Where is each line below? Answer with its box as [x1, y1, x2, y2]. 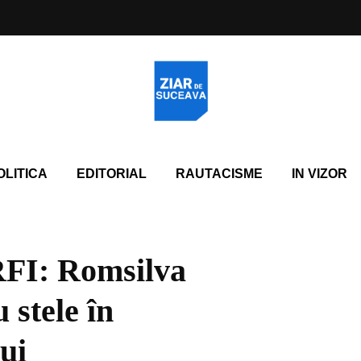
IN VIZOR [291, 167, 347, 180]
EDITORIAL [76, 167, 147, 180]
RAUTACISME [175, 167, 263, 180]
